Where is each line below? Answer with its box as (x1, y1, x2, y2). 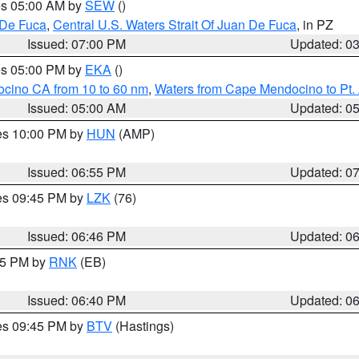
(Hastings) (112, 317, 174, 335)
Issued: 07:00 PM (27, 34, 127, 53)
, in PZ (296, 15, 333, 34)
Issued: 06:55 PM (27, 163, 127, 181)
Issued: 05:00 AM (27, 99, 127, 117)
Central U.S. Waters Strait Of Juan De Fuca (53, 15, 296, 34)
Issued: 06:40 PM (27, 291, 127, 309)
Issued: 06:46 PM (27, 227, 127, 245)
